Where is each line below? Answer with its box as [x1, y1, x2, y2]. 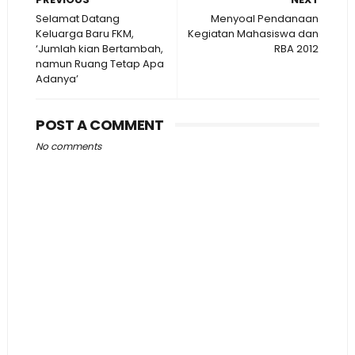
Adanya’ [35, 71, 78, 86]
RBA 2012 [274, 41, 319, 56]
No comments [35, 139, 101, 153]
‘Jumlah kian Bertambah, [35, 41, 163, 56]
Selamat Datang [35, 11, 120, 26]
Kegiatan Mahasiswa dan [188, 26, 319, 41]
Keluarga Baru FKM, [35, 26, 134, 41]
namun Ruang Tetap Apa [35, 56, 164, 71]
